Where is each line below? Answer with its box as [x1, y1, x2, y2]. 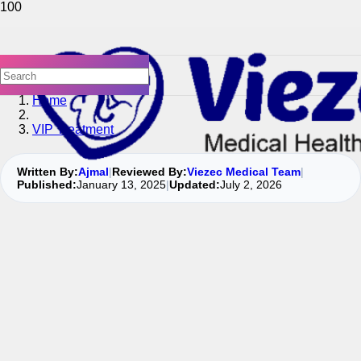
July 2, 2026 [220, 178, 282, 191]
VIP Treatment [32, 122, 114, 136]
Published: [17, 178, 77, 191]
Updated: [169, 178, 220, 191]
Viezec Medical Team [187, 165, 301, 178]
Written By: [17, 165, 78, 178]
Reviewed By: [112, 165, 187, 178]
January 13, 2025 [77, 178, 166, 191]
